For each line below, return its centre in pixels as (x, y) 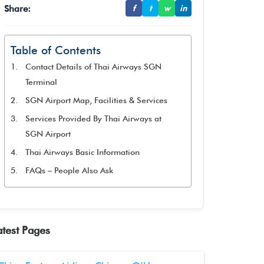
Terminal (41, 82)
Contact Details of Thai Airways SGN (93, 67)
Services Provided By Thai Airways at (93, 118)
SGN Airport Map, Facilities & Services (96, 100)
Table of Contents (56, 50)
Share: (17, 8)
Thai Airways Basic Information (82, 152)
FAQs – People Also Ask (69, 170)
